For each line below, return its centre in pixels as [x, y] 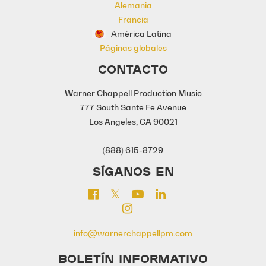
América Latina [140, 33]
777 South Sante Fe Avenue [133, 107]
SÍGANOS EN [133, 171]
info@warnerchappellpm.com [133, 233]
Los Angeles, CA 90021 [133, 121]
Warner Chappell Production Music [133, 93]
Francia [133, 19]
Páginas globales [133, 47]
